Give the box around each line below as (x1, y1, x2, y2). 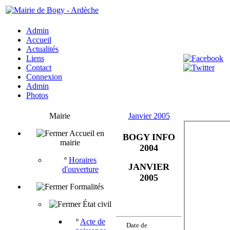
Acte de (80, 217, 105, 226)
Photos (26, 91, 48, 100)
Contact (26, 63, 51, 72)
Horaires (69, 156, 97, 164)
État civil (83, 200, 111, 208)
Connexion (26, 72, 62, 81)
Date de (126, 221, 147, 229)
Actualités (26, 45, 59, 53)
